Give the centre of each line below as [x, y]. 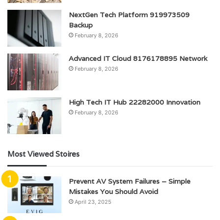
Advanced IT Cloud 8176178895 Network [138, 59]
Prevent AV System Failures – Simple [130, 181]
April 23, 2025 [93, 202]
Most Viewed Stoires [43, 154]
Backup [81, 25]
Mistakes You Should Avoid [113, 192]
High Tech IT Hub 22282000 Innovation [135, 102]
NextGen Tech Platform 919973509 [129, 15]
